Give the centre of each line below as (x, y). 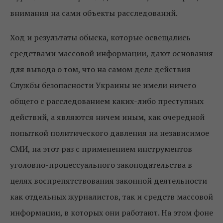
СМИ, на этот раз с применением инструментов (101, 149)
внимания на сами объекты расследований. (94, 13)
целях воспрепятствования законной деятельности (109, 181)
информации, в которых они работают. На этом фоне (111, 213)
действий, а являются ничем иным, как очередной (107, 117)
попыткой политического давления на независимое (110, 133)
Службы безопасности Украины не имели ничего (103, 85)
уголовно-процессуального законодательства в (101, 165)
